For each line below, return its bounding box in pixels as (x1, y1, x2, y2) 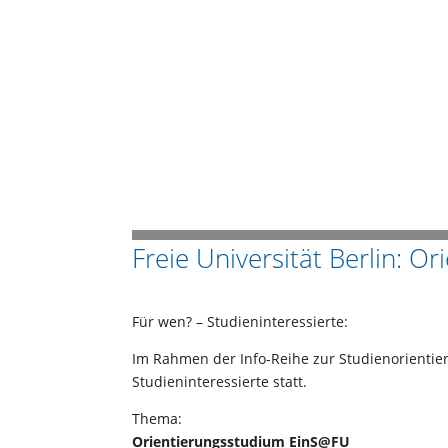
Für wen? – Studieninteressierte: (132, 311, 348, 331)
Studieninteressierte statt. (132, 371, 307, 391)
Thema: (132, 408, 182, 428)
